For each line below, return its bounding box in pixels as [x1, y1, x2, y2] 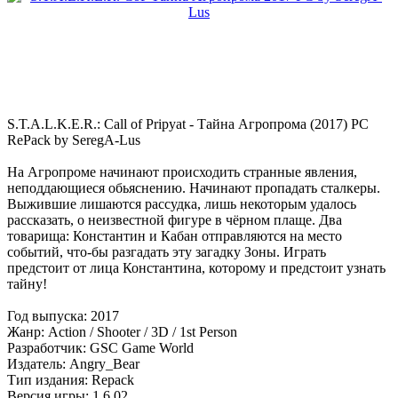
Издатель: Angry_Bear [7, 356, 139, 372]
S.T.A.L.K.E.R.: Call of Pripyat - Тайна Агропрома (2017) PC [7, 116, 369, 132]
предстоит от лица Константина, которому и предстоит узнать [7, 260, 386, 276]
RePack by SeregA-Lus [7, 132, 140, 148]
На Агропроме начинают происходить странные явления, [7, 164, 357, 180]
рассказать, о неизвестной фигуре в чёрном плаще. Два [7, 212, 342, 228]
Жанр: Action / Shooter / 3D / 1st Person [7, 324, 237, 340]
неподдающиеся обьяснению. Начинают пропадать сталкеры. [7, 180, 380, 196]
